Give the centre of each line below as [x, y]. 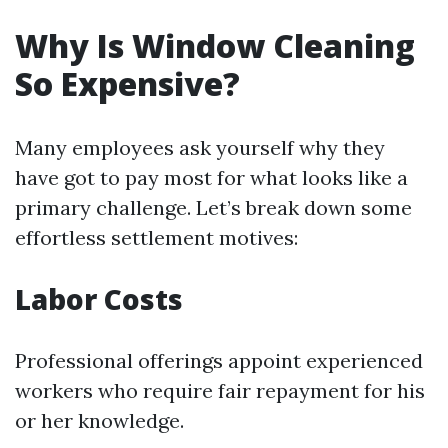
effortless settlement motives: [156, 237]
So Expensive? [127, 83]
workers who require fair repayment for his [220, 390]
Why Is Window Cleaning [215, 45]
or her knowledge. [99, 420]
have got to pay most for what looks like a [211, 177]
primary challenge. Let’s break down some [213, 207]
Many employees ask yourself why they [200, 147]
